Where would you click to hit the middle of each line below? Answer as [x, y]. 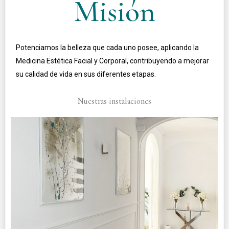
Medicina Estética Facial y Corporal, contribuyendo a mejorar [112, 61]
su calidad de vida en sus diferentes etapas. [86, 74]
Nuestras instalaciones [114, 101]
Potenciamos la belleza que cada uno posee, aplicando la [107, 47]
